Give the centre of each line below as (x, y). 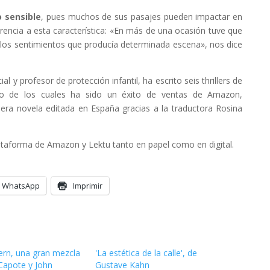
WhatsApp (21, 186)
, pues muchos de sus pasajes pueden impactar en (142, 17)
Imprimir (88, 186)
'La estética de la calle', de (146, 253)
